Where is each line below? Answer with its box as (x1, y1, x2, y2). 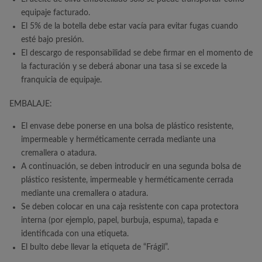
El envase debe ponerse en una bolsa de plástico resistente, (21, 122, 233, 130)
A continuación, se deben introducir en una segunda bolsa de (21, 163, 241, 171)
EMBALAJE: (9, 100, 52, 108)
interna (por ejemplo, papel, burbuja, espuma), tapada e (21, 216, 218, 225)
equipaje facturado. (21, 9, 90, 17)
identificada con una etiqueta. (21, 230, 129, 238)
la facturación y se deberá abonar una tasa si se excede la (21, 63, 227, 71)
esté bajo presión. (21, 36, 84, 44)
